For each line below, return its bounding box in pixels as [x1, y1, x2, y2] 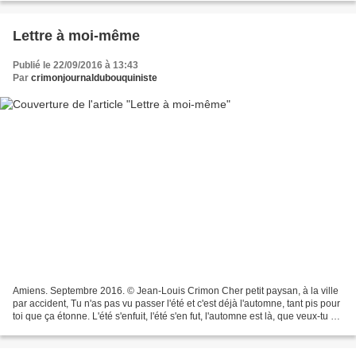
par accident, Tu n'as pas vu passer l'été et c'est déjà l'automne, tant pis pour [13, 297, 340, 309]
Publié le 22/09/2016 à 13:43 [13, 60, 138, 72]
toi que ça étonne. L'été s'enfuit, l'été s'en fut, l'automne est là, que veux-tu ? [13, 310, 336, 322]
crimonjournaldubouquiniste [31, 72, 157, 84]
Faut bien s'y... [13, 323, 73, 335]
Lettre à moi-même [13, 28, 140, 44]
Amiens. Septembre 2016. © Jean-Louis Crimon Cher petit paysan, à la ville [13, 284, 100, 296]
